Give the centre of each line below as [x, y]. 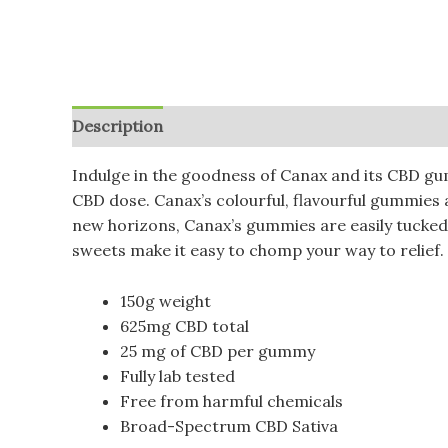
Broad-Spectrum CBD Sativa [229, 425]
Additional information [270, 126]
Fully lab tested [177, 375]
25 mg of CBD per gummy [217, 350]
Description [117, 126]
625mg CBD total [184, 325]
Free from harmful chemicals [231, 400]
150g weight [165, 300]
